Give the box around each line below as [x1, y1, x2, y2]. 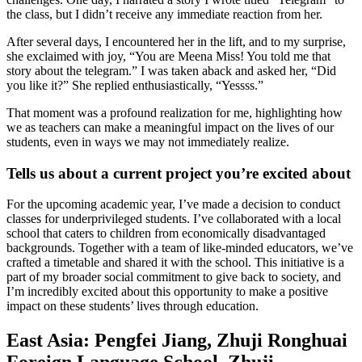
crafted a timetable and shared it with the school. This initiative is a [6, 255, 344, 270]
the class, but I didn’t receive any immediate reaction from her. [6, 6, 322, 21]
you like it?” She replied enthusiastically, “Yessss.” [6, 78, 263, 92]
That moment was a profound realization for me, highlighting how [6, 105, 343, 120]
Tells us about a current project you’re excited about [6, 164, 351, 182]
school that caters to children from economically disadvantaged [6, 226, 326, 241]
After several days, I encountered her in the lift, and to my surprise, [6, 34, 346, 48]
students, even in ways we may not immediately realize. [6, 134, 289, 149]
